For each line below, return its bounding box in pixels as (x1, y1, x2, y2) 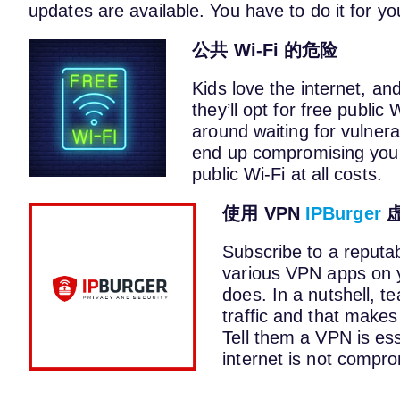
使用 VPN (222, 203, 305, 223)
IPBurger (304, 203, 381, 223)
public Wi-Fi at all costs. (192, 164, 382, 185)
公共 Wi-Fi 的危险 (192, 39, 338, 60)
